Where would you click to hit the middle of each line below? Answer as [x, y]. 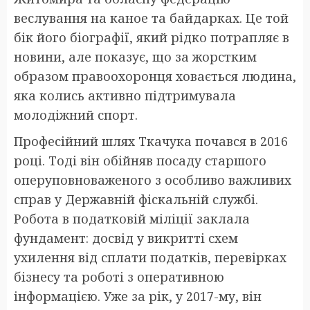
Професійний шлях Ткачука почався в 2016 [151, 141]
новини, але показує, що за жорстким [135, 56]
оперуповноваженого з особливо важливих [153, 180]
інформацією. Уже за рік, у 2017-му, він [138, 296]
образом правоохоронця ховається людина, [155, 76]
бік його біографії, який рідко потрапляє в [152, 37]
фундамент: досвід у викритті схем [126, 238]
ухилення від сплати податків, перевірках [150, 257]
